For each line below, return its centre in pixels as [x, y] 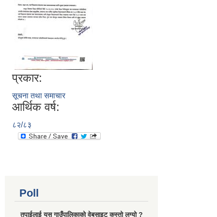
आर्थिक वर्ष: [36, 107]
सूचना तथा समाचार [39, 96]
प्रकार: [27, 78]
